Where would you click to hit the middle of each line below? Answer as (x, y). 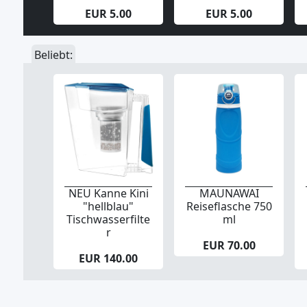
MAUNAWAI (229, 193)
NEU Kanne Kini (108, 193)
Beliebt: (53, 55)
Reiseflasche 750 (229, 206)
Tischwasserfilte (108, 219)
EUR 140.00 (108, 258)
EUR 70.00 (229, 245)
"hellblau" (108, 206)
